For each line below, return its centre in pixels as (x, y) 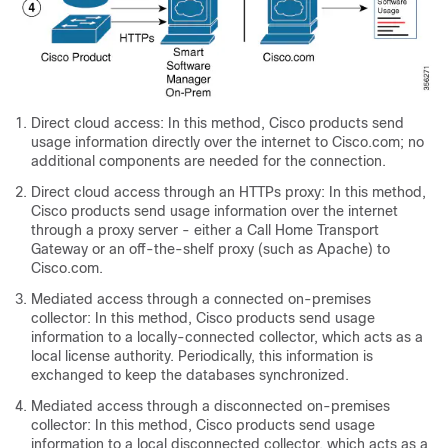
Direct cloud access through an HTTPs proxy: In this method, (228, 191)
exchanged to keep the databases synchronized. (190, 374)
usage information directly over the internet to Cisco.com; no (227, 141)
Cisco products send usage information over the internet (214, 210)
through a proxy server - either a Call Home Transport (205, 229)
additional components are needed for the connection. (208, 160)
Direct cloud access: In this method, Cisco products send (217, 122)
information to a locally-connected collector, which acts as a (227, 336)
